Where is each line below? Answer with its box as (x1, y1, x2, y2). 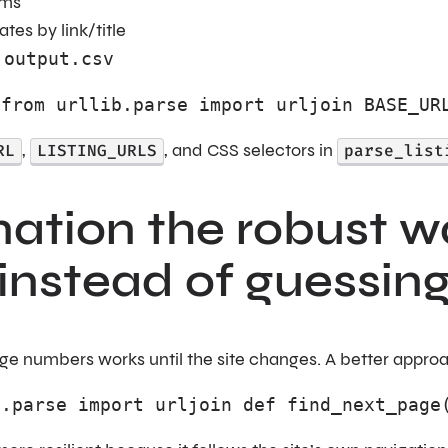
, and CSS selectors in (164, 139, 337, 161)
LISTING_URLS (37, 139, 157, 161)
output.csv (4, 48, 114, 69)
